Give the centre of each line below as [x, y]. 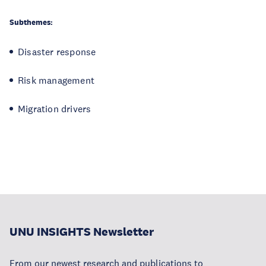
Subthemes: [31, 22]
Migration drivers [55, 109]
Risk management [56, 80]
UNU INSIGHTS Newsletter [82, 232]
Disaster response [57, 52]
